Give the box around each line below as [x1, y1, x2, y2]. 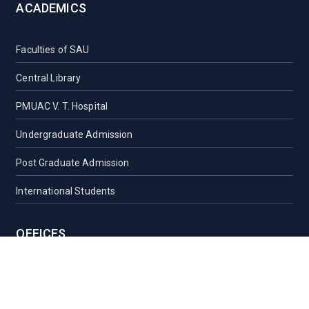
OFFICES [16, 226, 66, 241]
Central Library [16, 72, 81, 83]
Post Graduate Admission [16, 157, 130, 168]
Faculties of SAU [16, 43, 90, 55]
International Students [16, 185, 116, 197]
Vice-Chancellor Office [16, 269, 117, 281]
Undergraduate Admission [16, 128, 133, 140]
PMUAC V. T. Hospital [16, 100, 108, 112]
